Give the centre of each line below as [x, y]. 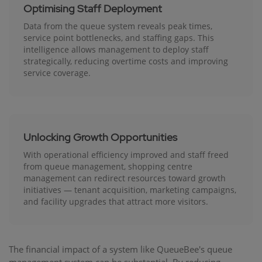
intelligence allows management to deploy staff [116, 49]
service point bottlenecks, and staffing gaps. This [119, 37]
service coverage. [57, 73]
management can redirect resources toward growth [125, 178]
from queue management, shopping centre [108, 166]
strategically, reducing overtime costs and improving [126, 61]
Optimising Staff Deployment [93, 8]
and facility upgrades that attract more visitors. [116, 201]
